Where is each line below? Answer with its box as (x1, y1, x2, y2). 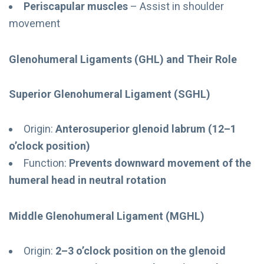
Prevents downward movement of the (69, 156, 251, 169)
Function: (24, 156, 69, 169)
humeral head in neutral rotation (9, 173, 166, 186)
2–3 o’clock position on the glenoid (55, 244, 226, 257)
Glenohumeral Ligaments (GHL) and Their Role (9, 52, 237, 65)
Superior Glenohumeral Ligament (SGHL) (9, 87, 210, 100)
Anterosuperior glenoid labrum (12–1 (55, 122, 236, 135)
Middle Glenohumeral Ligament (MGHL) (9, 209, 204, 222)
